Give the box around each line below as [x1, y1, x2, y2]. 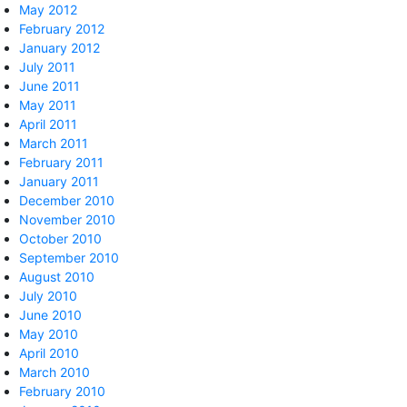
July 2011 [19, 59, 75, 75]
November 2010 [19, 212, 115, 228]
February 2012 [19, 21, 104, 37]
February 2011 [19, 154, 104, 171]
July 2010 [19, 288, 77, 304]
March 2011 [19, 135, 88, 152]
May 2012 [19, 2, 77, 18]
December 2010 [19, 193, 114, 209]
